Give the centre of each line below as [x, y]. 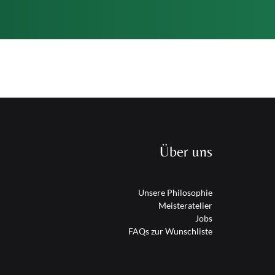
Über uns [186, 151]
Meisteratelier [185, 205]
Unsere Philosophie [175, 192]
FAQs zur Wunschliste [170, 231]
